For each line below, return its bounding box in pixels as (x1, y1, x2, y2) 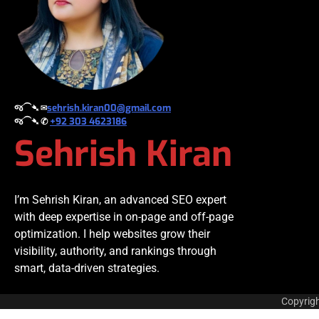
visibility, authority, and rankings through (14, 244, 216, 258)
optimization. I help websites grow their (14, 226, 210, 241)
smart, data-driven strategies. (14, 261, 159, 275)
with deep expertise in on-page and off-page (14, 209, 234, 224)
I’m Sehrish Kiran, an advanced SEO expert (14, 192, 226, 206)
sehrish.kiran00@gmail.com (47, 101, 171, 114)
